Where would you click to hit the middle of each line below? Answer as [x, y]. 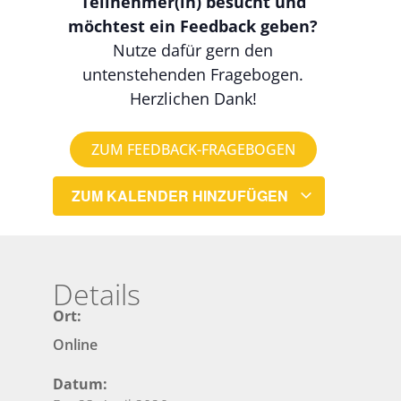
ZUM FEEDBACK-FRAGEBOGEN [193, 149]
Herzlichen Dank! [193, 99]
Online [76, 344]
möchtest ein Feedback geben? [193, 26]
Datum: [81, 384]
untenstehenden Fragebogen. [193, 75]
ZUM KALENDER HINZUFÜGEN [182, 195]
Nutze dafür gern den [193, 51]
